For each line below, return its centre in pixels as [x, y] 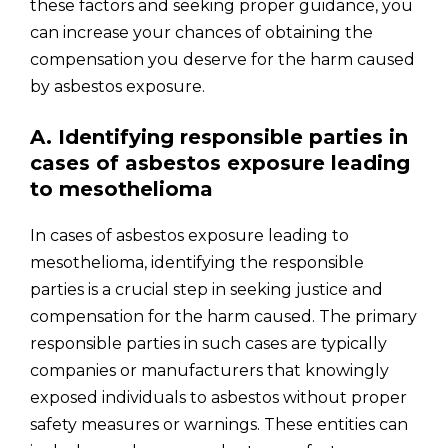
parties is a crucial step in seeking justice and [206, 289]
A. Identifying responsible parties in [219, 137]
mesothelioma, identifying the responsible [197, 262]
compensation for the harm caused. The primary [223, 316]
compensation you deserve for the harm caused [222, 59]
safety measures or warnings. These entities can [219, 424]
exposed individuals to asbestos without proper [218, 397]
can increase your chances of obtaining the [201, 32]
